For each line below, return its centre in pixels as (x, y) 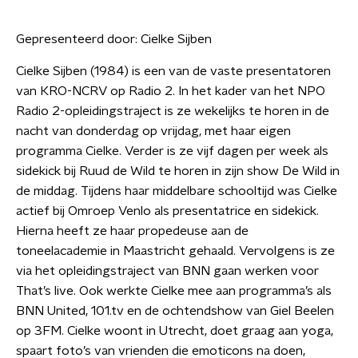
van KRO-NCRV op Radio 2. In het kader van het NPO (171, 91)
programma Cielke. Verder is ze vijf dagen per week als (172, 151)
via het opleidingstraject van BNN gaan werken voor (167, 271)
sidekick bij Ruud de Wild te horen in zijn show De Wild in (178, 171)
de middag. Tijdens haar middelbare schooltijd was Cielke (177, 191)
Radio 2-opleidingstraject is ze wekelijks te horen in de (173, 111)
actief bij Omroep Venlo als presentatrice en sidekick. (167, 211)
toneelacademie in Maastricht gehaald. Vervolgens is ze (175, 251)
